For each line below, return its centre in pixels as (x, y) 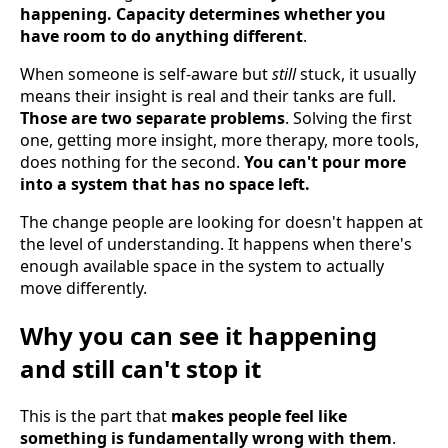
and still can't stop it (140, 369)
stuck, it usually (356, 74)
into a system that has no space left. (165, 184)
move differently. (83, 288)
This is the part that (95, 416)
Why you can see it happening (198, 336)
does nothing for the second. (132, 162)
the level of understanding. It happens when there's (216, 244)
